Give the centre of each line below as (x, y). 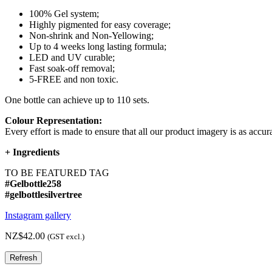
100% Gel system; (64, 14)
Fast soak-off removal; (72, 69)
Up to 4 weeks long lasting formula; (98, 47)
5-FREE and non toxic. (74, 80)
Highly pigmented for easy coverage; (100, 25)
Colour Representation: (53, 121)
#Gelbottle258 (33, 184)
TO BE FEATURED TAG (57, 173)
